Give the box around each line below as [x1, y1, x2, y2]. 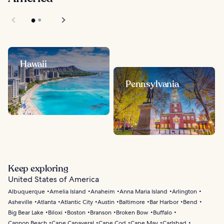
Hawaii [20, 58, 47, 70]
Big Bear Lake [8, 208, 43, 216]
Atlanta [37, 197, 56, 206]
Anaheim [90, 187, 115, 195]
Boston [67, 208, 85, 216]
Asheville [8, 197, 32, 206]
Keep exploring [8, 162, 68, 174]
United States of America [8, 173, 99, 184]
